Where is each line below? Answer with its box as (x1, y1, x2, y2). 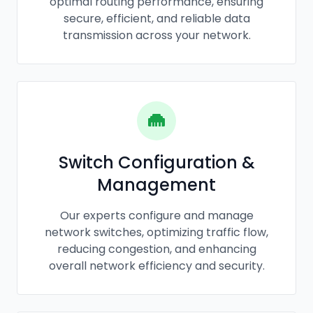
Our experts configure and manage (59, 207, 254, 224)
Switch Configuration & (58, 150, 255, 174)
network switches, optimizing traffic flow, (45, 224, 268, 240)
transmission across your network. (62, 27, 251, 43)
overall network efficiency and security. (48, 257, 265, 274)
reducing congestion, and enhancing (57, 240, 256, 257)
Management (97, 173, 216, 196)
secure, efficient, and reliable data (63, 10, 250, 27)
